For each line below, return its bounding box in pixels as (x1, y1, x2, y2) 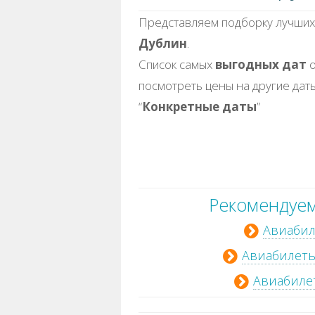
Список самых (138, 56, 215, 73)
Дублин (138, 35, 187, 52)
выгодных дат (214, 56, 307, 73)
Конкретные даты (141, 98, 257, 115)
